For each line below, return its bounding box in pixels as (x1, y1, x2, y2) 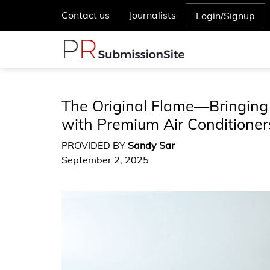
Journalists (129, 9, 176, 21)
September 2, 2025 (61, 154, 149, 166)
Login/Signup (196, 10, 255, 22)
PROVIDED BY (61, 139, 128, 151)
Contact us (61, 9, 110, 21)
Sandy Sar (128, 139, 175, 151)
